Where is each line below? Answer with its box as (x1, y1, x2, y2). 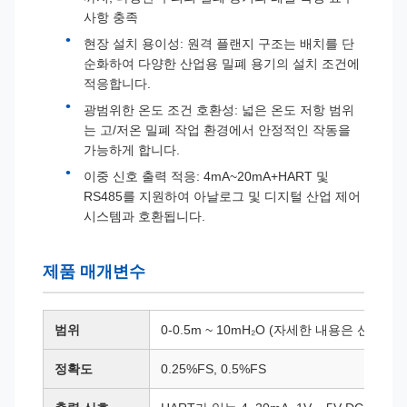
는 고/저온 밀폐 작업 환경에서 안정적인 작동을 (84, 123, 351, 137)
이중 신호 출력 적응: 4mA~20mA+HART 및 (84, 169, 329, 184)
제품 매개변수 (43, 263, 145, 281)
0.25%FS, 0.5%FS (161, 362, 266, 376)
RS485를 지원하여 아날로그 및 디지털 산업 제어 (84, 189, 361, 203)
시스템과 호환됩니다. (84, 209, 205, 223)
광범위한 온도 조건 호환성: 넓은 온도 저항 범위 (84, 103, 354, 117)
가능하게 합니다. (84, 143, 180, 157)
